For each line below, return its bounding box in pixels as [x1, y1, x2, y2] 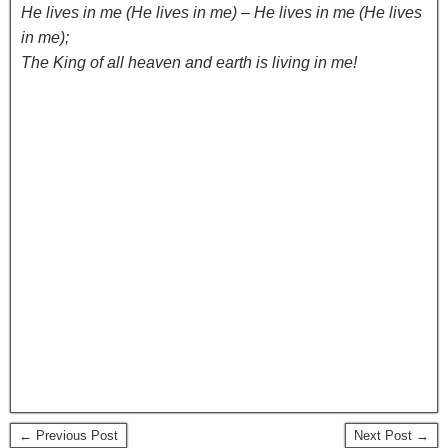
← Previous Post [19, 428, 118, 443]
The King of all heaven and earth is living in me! [21, 54, 357, 71]
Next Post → [354, 428, 429, 443]
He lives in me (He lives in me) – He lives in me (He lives [21, 4, 422, 21]
